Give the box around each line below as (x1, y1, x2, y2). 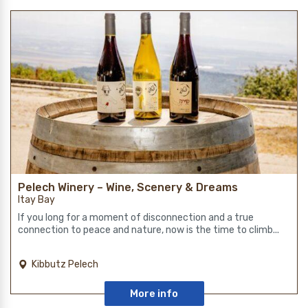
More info (130, 287, 178, 300)
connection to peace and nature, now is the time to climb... (18, 223, 279, 236)
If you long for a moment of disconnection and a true (18, 211, 254, 223)
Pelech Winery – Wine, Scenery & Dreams (18, 180, 238, 194)
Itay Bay (18, 193, 55, 206)
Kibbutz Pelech (32, 258, 98, 270)
